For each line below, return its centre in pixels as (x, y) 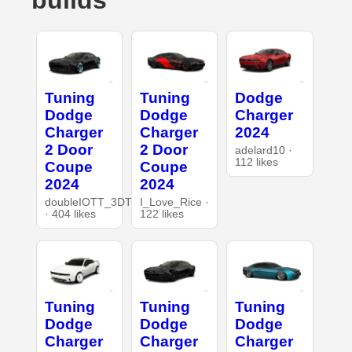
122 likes (161, 214)
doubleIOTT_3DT (88, 202)
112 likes (257, 162)
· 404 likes (70, 214)
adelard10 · (264, 150)
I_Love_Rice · (174, 202)
